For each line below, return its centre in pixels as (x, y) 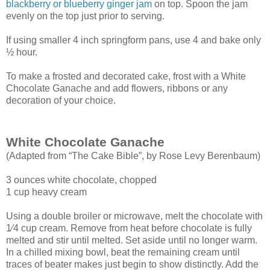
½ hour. (22, 52)
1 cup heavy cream (46, 192)
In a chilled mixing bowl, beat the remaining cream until (123, 252)
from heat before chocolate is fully (181, 228)
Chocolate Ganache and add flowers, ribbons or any (117, 88)
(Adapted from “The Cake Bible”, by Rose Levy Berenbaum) (133, 155)
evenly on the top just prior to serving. (85, 16)
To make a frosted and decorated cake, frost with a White (126, 76)
